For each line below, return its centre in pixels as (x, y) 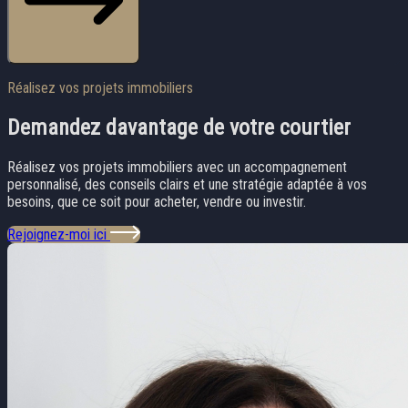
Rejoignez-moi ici (59, 234)
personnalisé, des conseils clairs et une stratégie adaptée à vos (187, 184)
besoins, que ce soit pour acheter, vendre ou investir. (157, 201)
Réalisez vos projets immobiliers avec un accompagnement (177, 167)
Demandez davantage (102, 127)
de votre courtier (274, 127)
